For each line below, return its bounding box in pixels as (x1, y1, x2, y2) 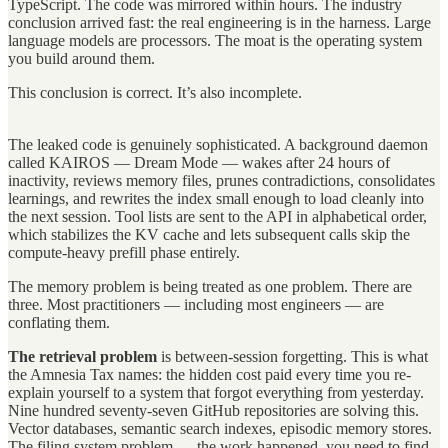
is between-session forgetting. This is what (157, 347, 428, 365)
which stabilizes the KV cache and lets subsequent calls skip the (8, 225, 410, 243)
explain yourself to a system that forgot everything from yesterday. (8, 383, 424, 401)
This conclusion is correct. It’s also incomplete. (8, 83, 302, 101)
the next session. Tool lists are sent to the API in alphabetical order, (8, 207, 427, 225)
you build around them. (8, 49, 155, 67)
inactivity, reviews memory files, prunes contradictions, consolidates (8, 171, 435, 189)
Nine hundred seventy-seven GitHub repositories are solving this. (8, 401, 419, 419)
